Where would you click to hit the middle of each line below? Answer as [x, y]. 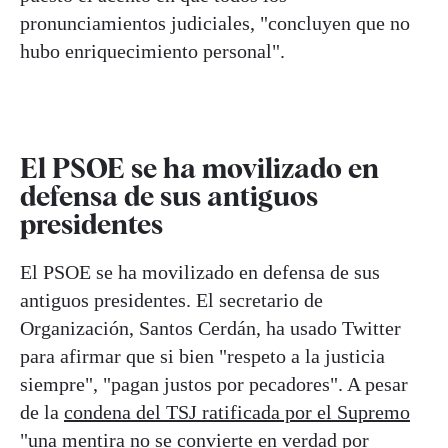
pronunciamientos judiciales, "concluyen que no [215, 22]
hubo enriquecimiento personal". [152, 50]
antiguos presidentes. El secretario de [171, 299]
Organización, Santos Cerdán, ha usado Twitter [210, 327]
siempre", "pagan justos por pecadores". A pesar [214, 383]
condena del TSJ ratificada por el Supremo [237, 411]
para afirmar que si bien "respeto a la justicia [202, 355]
